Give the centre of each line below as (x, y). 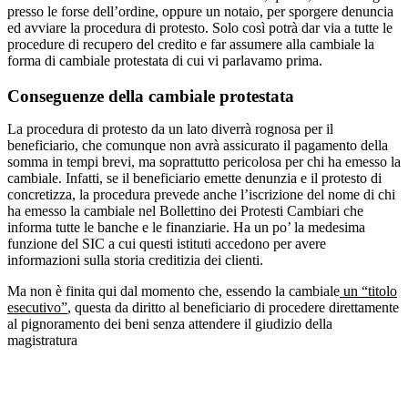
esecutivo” (37, 308)
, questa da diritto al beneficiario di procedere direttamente (233, 308)
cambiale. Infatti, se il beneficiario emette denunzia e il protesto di (194, 178)
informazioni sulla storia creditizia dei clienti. (135, 260)
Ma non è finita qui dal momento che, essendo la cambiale (173, 291)
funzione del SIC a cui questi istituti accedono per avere (167, 244)
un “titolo (368, 291)
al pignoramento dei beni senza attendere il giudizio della (170, 324)
